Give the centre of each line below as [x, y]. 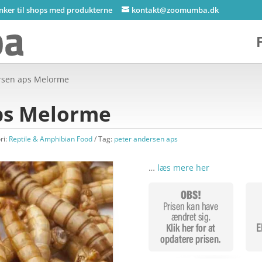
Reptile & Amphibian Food [51, 139]
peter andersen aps [146, 139]
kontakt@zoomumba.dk [175, 10]
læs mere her [183, 168]
